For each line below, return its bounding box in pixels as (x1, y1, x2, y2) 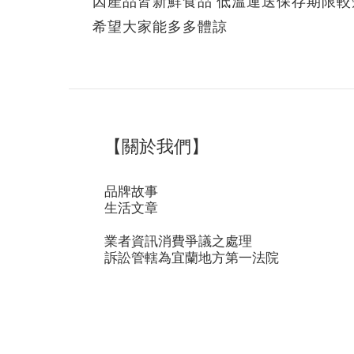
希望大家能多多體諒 (92, 17, 228, 36)
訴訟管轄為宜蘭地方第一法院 (104, 248, 279, 265)
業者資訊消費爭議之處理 (104, 232, 252, 249)
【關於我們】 (104, 133, 209, 162)
